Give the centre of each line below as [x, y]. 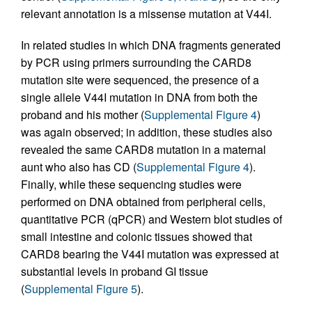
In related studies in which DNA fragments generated [151, 45]
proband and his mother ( [83, 115]
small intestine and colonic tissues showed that [136, 236]
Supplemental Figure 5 [81, 289]
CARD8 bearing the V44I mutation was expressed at [150, 254]
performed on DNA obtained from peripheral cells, [143, 202]
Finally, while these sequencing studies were [131, 184]
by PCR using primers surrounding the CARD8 [136, 62]
